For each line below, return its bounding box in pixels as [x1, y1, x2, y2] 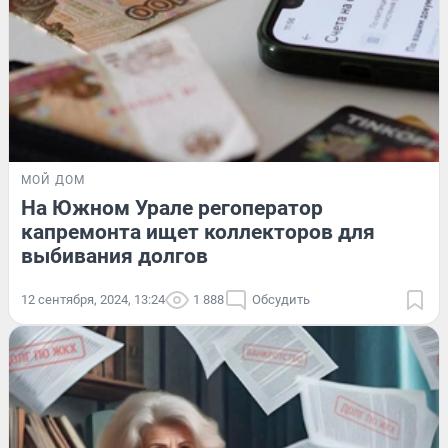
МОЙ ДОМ [21, 172, 85, 187]
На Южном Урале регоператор [21, 195, 323, 220]
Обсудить [252, 291, 310, 307]
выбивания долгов [21, 243, 208, 268]
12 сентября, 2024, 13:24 [21, 291, 165, 307]
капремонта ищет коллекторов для [21, 219, 375, 244]
